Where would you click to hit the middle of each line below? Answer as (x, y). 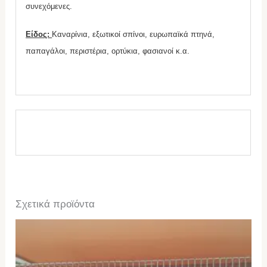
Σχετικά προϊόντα (55, 204)
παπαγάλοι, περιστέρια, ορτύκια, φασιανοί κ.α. (108, 51)
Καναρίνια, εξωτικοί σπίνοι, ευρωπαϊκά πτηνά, (133, 34)
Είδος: (39, 34)
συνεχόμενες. (49, 6)
